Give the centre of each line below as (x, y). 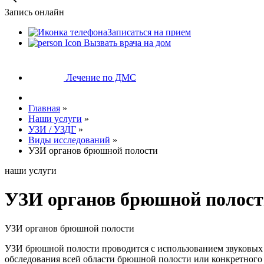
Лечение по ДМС (100, 77)
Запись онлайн (34, 12)
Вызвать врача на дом (126, 43)
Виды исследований (69, 140)
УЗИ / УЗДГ (52, 129)
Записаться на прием (149, 32)
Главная (44, 108)
